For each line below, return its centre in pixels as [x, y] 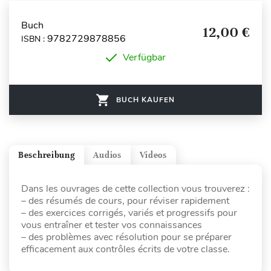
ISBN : [34, 39]
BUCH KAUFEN [145, 100]
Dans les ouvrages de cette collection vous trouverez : [135, 189]
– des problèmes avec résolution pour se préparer [126, 237]
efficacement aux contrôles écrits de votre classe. [126, 250]
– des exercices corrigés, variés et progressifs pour [129, 213]
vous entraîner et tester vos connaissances [112, 225]
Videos [153, 155]
